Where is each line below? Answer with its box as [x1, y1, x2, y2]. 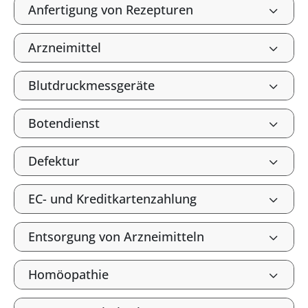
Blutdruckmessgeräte [28, 77, 155, 93]
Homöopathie [28, 266, 109, 283]
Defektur [28, 153, 80, 169]
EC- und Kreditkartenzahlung [28, 190, 197, 207]
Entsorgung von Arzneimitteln [28, 228, 204, 245]
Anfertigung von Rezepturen [28, 1, 193, 18]
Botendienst [28, 115, 100, 131]
